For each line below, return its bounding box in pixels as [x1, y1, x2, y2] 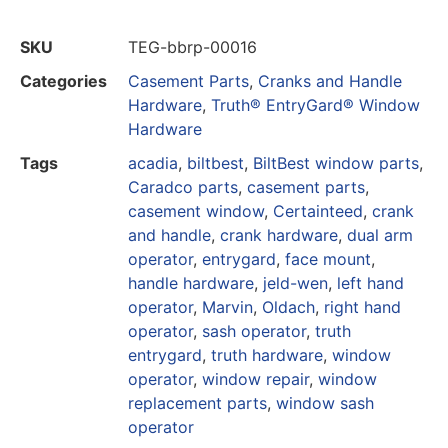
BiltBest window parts [253, 152, 419, 173]
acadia [128, 152, 178, 173]
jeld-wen [263, 272, 328, 293]
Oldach [262, 296, 315, 317]
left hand [337, 272, 404, 293]
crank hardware [220, 224, 338, 245]
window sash [276, 392, 374, 413]
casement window [128, 200, 264, 221]
